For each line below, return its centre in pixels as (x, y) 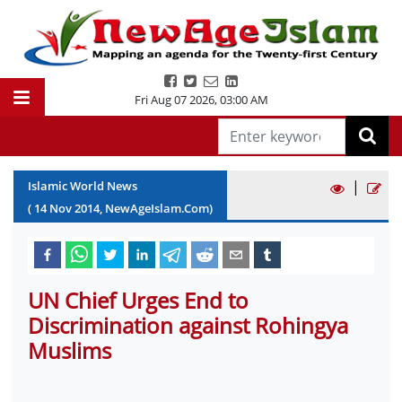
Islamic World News (83, 186)
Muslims (70, 350)
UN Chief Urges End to (138, 300)
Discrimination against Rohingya (188, 325)
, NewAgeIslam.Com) (156, 208)
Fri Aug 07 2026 (174, 100)
